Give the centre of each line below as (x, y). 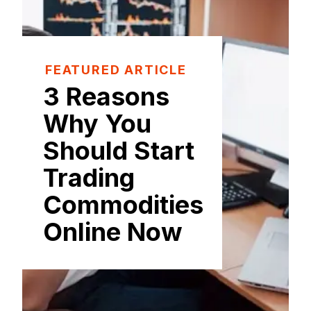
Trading (89, 177)
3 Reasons (106, 96)
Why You (97, 123)
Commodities (123, 204)
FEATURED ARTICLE (116, 69)
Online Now (113, 232)
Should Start (119, 150)
